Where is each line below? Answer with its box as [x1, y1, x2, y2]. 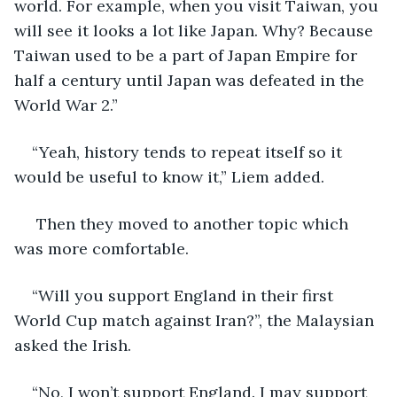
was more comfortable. [14, 237, 189, 259]
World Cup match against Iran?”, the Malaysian [14, 309, 378, 331]
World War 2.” [14, 94, 127, 115]
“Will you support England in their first [32, 284, 338, 306]
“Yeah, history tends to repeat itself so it [32, 141, 346, 162]
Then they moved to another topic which [32, 213, 353, 234]
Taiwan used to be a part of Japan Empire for [14, 44, 362, 66]
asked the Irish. [14, 334, 131, 355]
